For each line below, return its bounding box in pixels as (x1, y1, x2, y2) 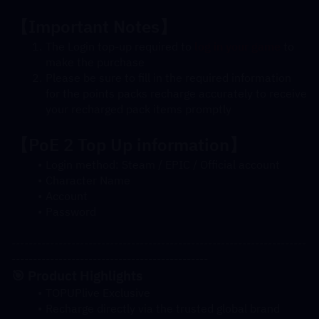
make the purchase (46, 55, 145, 69)
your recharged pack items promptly (46, 102, 231, 116)
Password (45, 204, 96, 219)
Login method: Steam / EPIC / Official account (45, 157, 280, 172)
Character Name (45, 173, 130, 187)
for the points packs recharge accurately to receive (46, 86, 307, 100)
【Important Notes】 (11, 15, 177, 38)
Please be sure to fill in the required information (45, 70, 291, 85)
